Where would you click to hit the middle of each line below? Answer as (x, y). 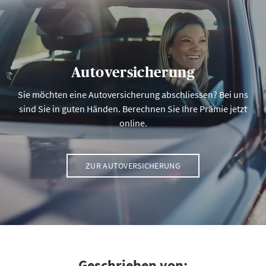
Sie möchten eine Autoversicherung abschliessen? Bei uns (133, 94)
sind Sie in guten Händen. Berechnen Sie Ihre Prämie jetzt (133, 109)
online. (133, 123)
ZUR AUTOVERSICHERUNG (133, 165)
